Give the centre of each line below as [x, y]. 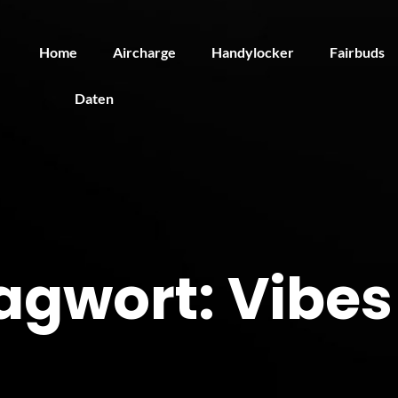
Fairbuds [357, 52]
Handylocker [253, 52]
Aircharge [144, 52]
